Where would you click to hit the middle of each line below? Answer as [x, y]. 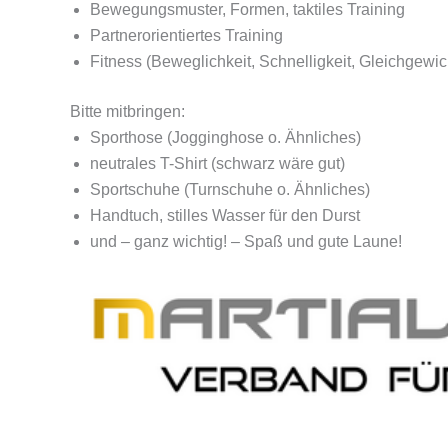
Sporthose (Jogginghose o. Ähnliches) [225, 137]
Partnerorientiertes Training [186, 35]
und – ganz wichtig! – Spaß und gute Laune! [246, 241]
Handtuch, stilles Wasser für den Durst [225, 215]
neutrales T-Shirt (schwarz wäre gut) [217, 163]
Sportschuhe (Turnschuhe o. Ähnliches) [230, 189]
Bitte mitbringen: [127, 111]
